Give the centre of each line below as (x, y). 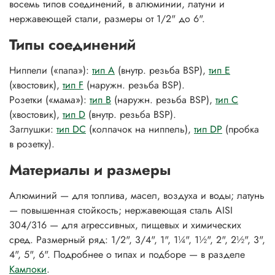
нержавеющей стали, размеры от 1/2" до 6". (107, 19)
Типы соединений (72, 45)
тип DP (208, 130)
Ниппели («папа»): (51, 71)
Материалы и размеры (90, 170)
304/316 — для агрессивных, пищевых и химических (125, 225)
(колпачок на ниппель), (140, 130)
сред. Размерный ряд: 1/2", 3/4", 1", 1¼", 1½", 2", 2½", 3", (137, 240)
